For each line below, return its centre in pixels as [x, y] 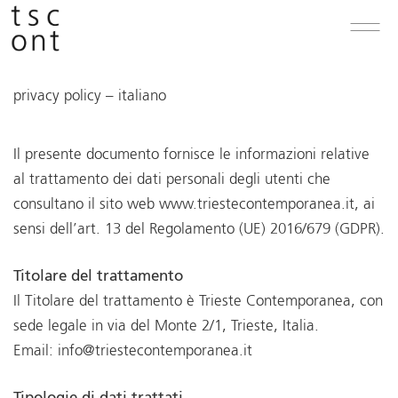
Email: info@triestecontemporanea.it [133, 352]
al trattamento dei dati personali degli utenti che [172, 180]
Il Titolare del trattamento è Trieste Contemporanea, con [198, 302]
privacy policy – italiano [90, 96]
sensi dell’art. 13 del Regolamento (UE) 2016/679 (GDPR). [199, 230]
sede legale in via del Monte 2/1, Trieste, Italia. [166, 327]
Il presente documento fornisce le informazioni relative [191, 155]
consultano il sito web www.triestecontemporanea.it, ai [194, 205]
